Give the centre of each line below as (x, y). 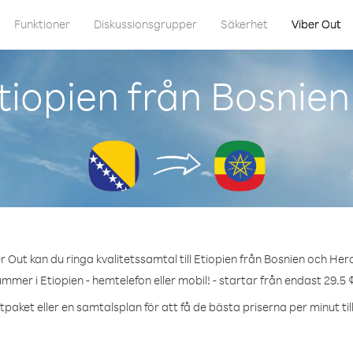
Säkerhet (244, 24)
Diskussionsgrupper (145, 24)
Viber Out (316, 24)
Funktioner (42, 24)
